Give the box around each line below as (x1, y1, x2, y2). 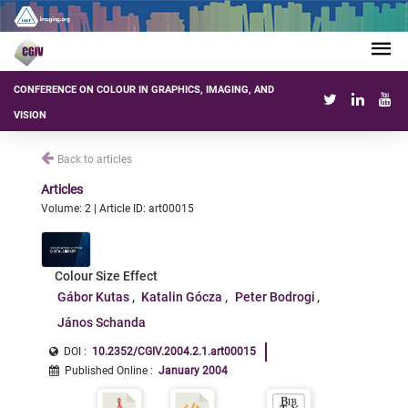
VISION (14, 109, 46, 122)
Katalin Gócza (141, 290, 223, 304)
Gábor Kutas (56, 290, 129, 304)
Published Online (65, 364, 148, 377)
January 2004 (158, 364, 228, 377)
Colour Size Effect (55, 269, 158, 283)
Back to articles (57, 153, 132, 166)
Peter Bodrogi (234, 290, 315, 304)
